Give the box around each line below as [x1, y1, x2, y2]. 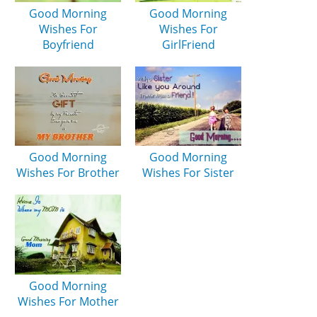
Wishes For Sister [142, 165, 235, 180]
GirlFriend [161, 36, 215, 52]
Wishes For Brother [16, 165, 120, 180]
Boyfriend [42, 36, 94, 52]
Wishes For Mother [17, 293, 119, 309]
